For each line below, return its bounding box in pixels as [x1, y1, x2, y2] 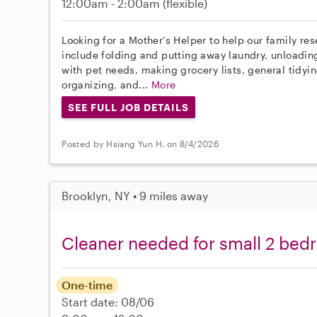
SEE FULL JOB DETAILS [68, 100, 189, 113]
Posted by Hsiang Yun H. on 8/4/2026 [62, 138, 219, 149]
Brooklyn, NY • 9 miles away [62, 189, 209, 203]
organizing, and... [62, 78, 151, 91]
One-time [62, 278, 113, 292]
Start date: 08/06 [62, 295, 155, 309]
